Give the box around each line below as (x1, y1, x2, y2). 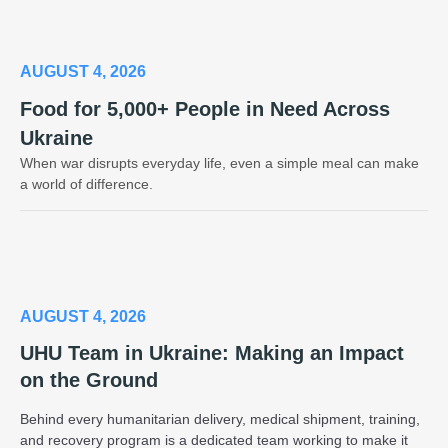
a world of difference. (20, 175, 153, 192)
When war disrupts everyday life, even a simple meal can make (20, 154, 419, 171)
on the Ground (20, 368, 158, 391)
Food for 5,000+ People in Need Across (20, 97, 390, 120)
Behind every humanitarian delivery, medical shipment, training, (20, 410, 420, 427)
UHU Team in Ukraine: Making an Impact (20, 341, 404, 364)
